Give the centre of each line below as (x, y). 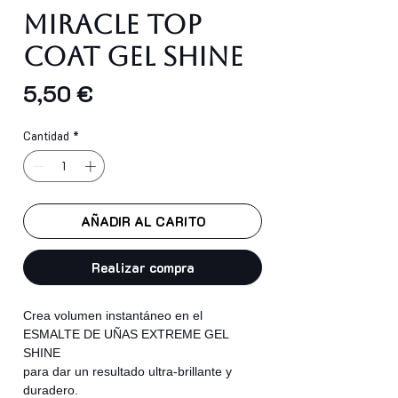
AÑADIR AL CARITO (143, 221)
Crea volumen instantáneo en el (113, 315)
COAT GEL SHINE (133, 57)
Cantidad (46, 136)
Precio (123, 93)
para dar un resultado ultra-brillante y (127, 371)
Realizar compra (143, 267)
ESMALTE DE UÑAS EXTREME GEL (126, 334)
